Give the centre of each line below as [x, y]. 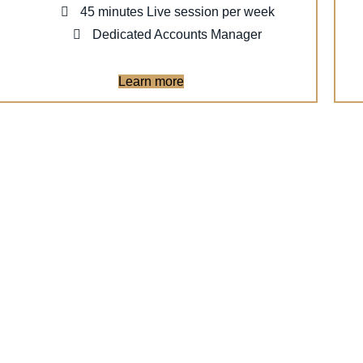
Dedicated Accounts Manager [176, 34]
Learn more [152, 81]
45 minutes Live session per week [175, 11]
